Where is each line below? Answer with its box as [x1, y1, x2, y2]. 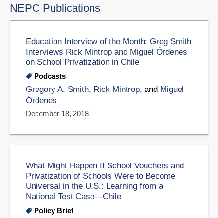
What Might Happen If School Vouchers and [26, 161, 184, 170]
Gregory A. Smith [26, 85, 89, 94]
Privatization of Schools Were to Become [26, 171, 175, 180]
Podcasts [34, 72, 66, 81]
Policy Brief [34, 206, 73, 215]
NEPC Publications [10, 2, 100, 15]
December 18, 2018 [26, 109, 89, 118]
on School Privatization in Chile [26, 57, 139, 67]
